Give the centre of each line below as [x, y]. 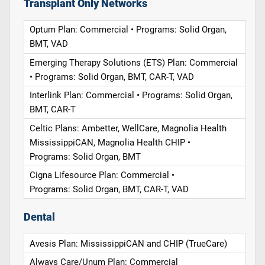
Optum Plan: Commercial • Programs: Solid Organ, [128, 30]
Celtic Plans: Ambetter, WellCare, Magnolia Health [128, 128]
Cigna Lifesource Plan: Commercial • [102, 175]
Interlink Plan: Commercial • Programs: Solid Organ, [131, 96]
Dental [39, 217]
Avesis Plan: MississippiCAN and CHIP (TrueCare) [129, 243]
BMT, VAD [49, 44]
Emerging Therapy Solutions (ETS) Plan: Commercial [134, 62]
